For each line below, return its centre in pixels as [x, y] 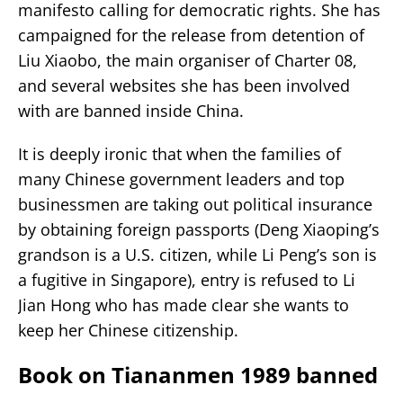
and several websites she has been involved [184, 85]
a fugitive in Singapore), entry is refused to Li [187, 279]
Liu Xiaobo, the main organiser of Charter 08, [188, 60]
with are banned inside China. [131, 110]
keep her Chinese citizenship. [128, 330]
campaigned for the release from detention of [191, 35]
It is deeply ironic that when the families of [179, 153]
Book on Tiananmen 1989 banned [198, 374]
